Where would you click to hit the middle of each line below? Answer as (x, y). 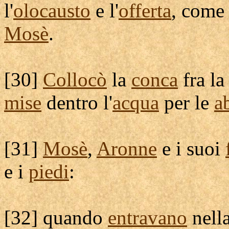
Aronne (127, 148)
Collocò (75, 79)
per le (187, 102)
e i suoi (191, 148)
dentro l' (77, 102)
